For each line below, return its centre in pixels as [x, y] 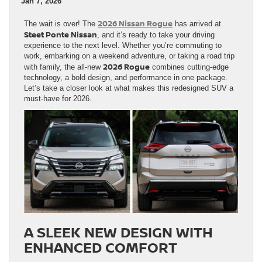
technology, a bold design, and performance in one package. [126, 77]
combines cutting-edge [189, 67]
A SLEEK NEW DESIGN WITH [118, 232]
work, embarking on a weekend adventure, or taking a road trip [129, 56]
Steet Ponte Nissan [61, 34]
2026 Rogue [126, 66]
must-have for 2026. [58, 98]
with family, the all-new [63, 67]
